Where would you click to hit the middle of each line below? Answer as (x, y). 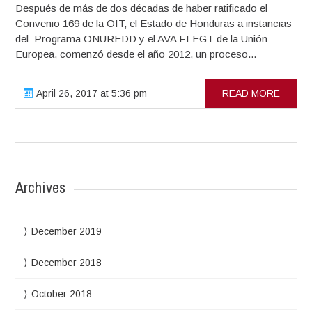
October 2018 (62, 294)
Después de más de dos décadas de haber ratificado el (142, 8)
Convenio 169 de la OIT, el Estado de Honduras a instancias (154, 23)
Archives (41, 187)
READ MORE (251, 93)
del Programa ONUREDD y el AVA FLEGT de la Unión (142, 38)
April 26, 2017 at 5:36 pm (91, 93)
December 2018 (67, 262)
